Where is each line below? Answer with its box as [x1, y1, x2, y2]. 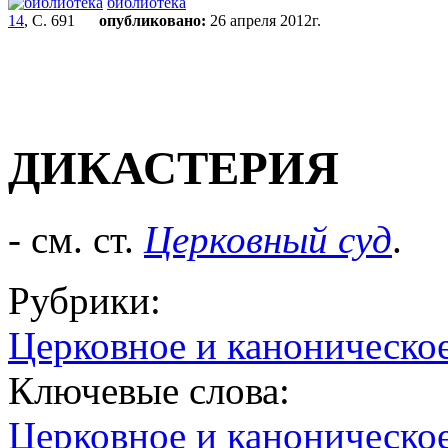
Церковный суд [144, 217, 392, 261]
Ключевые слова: [8, 368, 290, 412]
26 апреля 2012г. [206, 12, 321, 29]
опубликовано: [99, 12, 206, 29]
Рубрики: [8, 278, 161, 322]
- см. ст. [8, 217, 144, 261]
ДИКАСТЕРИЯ [8, 142, 339, 195]
